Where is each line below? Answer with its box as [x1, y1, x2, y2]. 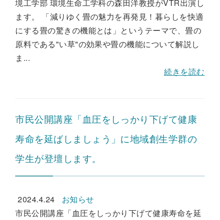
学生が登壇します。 [15, 151, 102, 165]
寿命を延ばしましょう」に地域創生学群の [15, 132, 197, 145]
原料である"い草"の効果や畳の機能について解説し [15, 38, 200, 50]
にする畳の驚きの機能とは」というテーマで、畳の [15, 25, 202, 36]
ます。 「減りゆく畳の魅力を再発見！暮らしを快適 [15, 11, 204, 22]
